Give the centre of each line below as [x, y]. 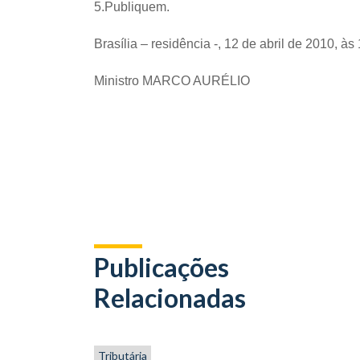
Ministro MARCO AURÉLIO [172, 81]
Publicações [162, 267]
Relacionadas [170, 298]
